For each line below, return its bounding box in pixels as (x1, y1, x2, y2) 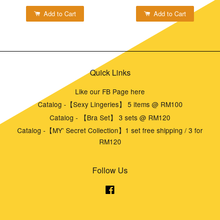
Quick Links (89, 66, 131, 78)
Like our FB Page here (75, 86, 145, 96)
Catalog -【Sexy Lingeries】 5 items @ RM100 (37, 99, 183, 110)
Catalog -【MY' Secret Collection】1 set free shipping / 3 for (17, 125, 203, 136)
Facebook (115, 184, 146, 194)
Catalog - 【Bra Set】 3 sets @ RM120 (50, 112, 170, 122)
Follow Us (92, 164, 128, 176)
